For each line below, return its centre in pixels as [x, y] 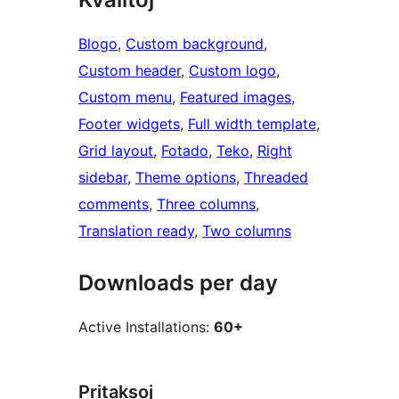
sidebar [103, 178]
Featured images [236, 98]
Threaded [276, 178]
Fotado [185, 151]
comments [114, 204]
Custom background [195, 44]
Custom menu [125, 98]
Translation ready [136, 231]
